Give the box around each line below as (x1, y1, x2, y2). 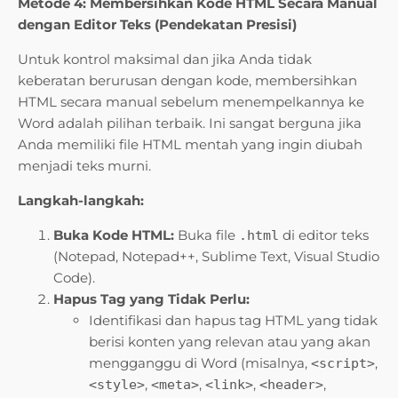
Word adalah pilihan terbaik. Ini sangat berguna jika (18, 115, 362, 132)
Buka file (174, 227, 239, 244)
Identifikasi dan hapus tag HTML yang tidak (89, 312, 378, 330)
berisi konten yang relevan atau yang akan (89, 333, 370, 351)
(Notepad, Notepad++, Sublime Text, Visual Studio (53, 248, 379, 266)
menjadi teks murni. (18, 157, 151, 175)
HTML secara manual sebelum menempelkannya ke (18, 93, 364, 111)
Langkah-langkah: (18, 192, 144, 210)
